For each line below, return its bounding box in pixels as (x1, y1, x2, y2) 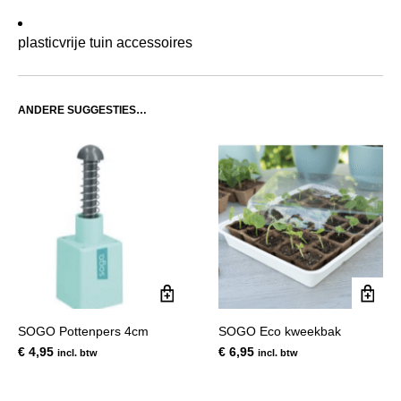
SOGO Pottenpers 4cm (18, 323, 149, 338)
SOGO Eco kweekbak (218, 323, 341, 338)
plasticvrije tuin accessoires (18, 34, 192, 50)
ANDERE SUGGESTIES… (18, 103, 147, 116)
